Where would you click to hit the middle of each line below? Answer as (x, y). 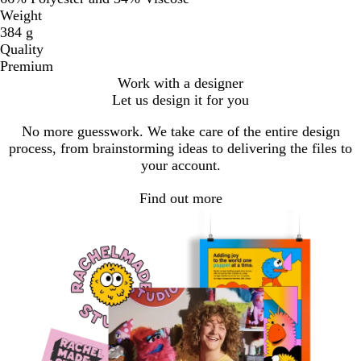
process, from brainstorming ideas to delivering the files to (180, 149)
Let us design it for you (180, 100)
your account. (180, 166)
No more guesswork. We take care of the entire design (180, 132)
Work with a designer (180, 83)
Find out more (180, 198)
